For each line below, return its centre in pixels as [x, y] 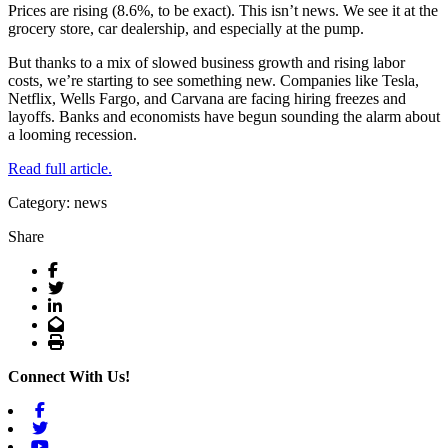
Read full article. [60, 168]
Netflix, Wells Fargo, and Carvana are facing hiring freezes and [207, 98]
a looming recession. [72, 134]
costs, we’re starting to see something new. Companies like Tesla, [213, 80]
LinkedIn [90, 304]
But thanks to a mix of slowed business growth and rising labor [206, 62]
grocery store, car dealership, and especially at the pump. [186, 28]
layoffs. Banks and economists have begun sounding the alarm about [224, 116]
